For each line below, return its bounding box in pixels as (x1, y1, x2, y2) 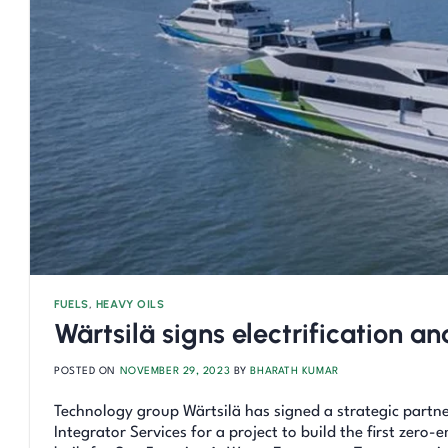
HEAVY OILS (95, 297, 165, 312)
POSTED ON (54, 365, 120, 376)
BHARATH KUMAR (250, 365, 339, 376)
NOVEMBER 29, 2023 (119, 365, 231, 376)
